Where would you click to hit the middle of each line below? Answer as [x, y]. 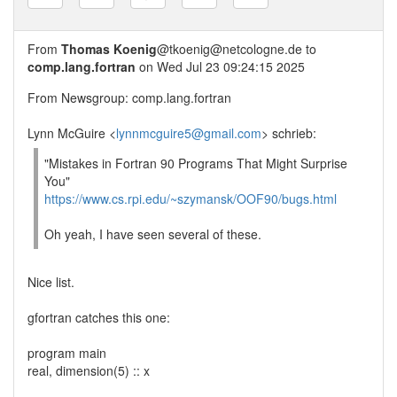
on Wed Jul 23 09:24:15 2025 [220, 66]
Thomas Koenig [109, 49]
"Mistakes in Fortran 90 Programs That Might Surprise [196, 163]
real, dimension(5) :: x [89, 370]
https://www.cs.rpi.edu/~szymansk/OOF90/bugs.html [191, 198]
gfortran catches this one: [99, 317]
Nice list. [51, 282]
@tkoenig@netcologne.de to [237, 49]
